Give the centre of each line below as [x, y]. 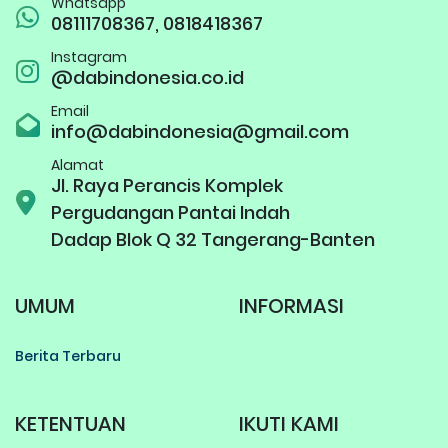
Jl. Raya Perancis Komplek [167, 185]
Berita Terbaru [68, 355]
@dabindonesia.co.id [147, 77]
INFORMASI [291, 305]
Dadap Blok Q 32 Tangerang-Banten [213, 239]
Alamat [77, 164]
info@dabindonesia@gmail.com [200, 131]
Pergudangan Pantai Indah [170, 212]
